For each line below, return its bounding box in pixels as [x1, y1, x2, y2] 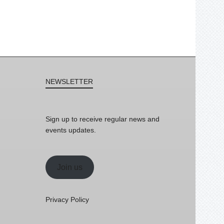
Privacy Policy [45, 195, 89, 203]
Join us [56, 162, 82, 171]
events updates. [45, 126, 96, 134]
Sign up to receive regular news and [45, 115, 159, 123]
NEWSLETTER [45, 77, 93, 85]
